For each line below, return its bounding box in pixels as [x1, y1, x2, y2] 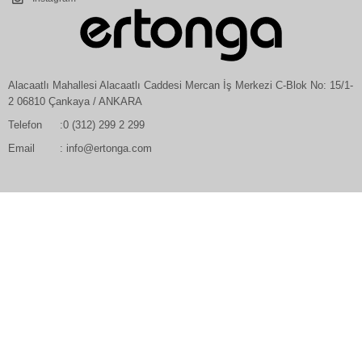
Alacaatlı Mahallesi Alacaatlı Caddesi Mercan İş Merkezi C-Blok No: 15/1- [8, 78, 353, 91]
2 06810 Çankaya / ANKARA [8, 95, 142, 107]
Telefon [8, 118, 42, 131]
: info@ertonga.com [57, 141, 152, 154]
